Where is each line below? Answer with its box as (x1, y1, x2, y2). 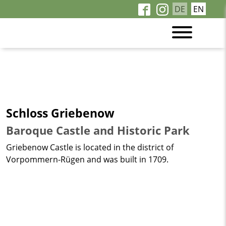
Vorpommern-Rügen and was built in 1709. (6, 154, 168, 165)
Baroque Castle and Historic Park (6, 123, 190, 138)
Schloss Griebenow (6, 105, 115, 121)
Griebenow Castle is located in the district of (6, 142, 174, 153)
